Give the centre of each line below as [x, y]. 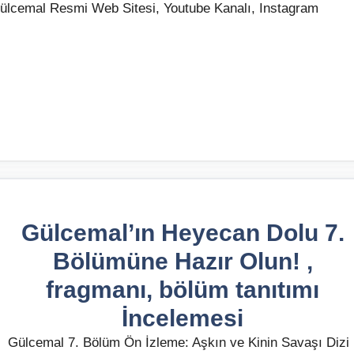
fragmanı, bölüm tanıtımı [183, 289]
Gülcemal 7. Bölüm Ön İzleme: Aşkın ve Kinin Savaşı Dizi [179, 342]
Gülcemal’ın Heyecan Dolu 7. [183, 232]
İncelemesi [183, 318]
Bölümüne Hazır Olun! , [183, 261]
